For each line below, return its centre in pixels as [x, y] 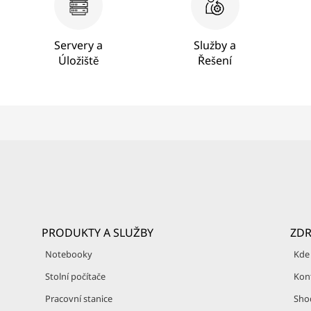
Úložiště [79, 60]
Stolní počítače [75, 276]
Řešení [215, 60]
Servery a [79, 45]
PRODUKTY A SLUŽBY [98, 233]
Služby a [215, 45]
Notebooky [69, 254]
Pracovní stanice [79, 299]
